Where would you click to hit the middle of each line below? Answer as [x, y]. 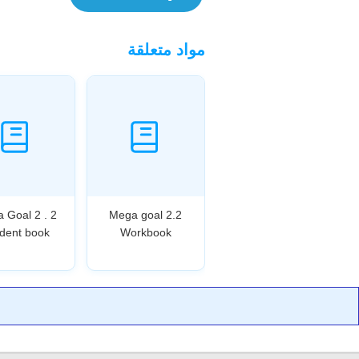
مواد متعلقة [166, 49]
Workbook [145, 232]
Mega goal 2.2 [146, 214]
